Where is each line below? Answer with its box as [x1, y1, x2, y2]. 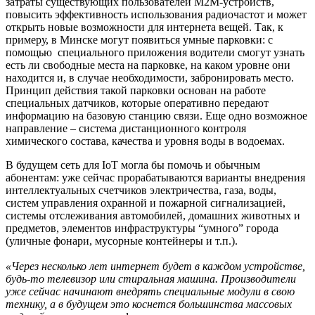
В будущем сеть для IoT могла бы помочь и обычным [6, 159, 260, 172]
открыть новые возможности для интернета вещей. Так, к [6, 21, 283, 34]
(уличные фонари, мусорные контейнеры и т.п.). [6, 235, 238, 247]
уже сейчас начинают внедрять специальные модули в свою [6, 285, 295, 298]
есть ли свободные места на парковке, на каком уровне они [6, 59, 290, 72]
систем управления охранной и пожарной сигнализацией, [6, 197, 285, 210]
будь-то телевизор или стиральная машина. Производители [6, 273, 296, 285]
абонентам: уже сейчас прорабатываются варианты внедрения [6, 172, 305, 184]
